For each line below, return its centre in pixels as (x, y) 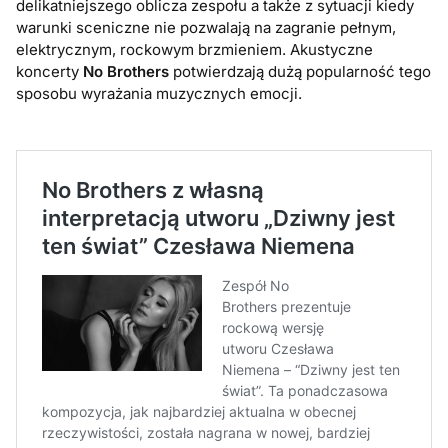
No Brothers (126, 72)
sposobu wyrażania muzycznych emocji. (159, 94)
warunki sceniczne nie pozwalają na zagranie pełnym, (206, 28)
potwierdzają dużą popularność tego (300, 72)
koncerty (50, 72)
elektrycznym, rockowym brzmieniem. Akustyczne (195, 50)
